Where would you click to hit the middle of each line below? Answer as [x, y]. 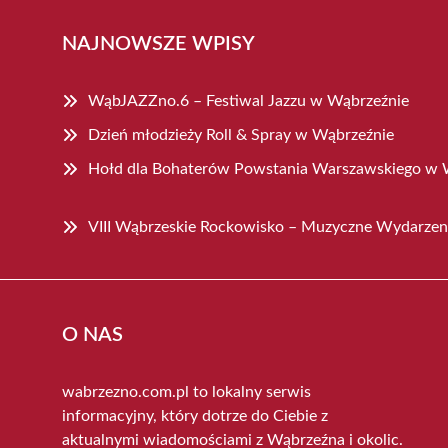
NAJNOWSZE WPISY [158, 43]
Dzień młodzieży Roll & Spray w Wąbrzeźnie [241, 134]
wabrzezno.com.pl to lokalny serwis [186, 391]
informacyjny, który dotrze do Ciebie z [195, 415]
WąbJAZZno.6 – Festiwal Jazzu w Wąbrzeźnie [248, 100]
